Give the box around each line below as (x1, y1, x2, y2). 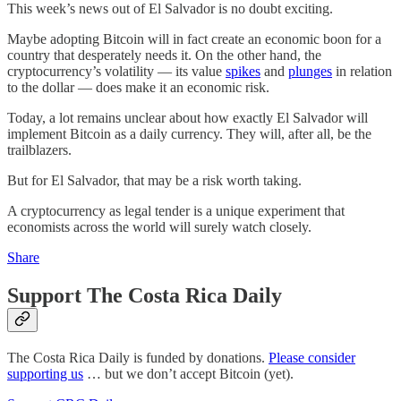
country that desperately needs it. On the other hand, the (7, 47, 321, 63)
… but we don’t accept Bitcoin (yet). (83, 365, 294, 381)
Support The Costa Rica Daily (7, 283, 282, 307)
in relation (332, 63, 392, 79)
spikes (226, 63, 260, 79)
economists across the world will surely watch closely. (7, 218, 311, 235)
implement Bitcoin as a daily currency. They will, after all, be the (7, 125, 371, 141)
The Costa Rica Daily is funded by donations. (7, 349, 269, 365)
